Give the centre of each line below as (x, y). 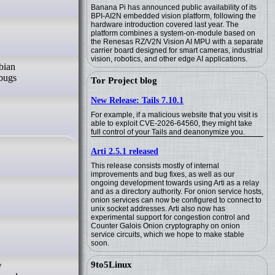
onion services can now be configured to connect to (176, 200)
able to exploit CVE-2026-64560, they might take (172, 123)
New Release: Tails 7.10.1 (137, 100)
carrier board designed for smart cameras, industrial (177, 50)
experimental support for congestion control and (170, 217)
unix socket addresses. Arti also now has (158, 209)
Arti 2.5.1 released (125, 151)
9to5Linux (111, 265)
